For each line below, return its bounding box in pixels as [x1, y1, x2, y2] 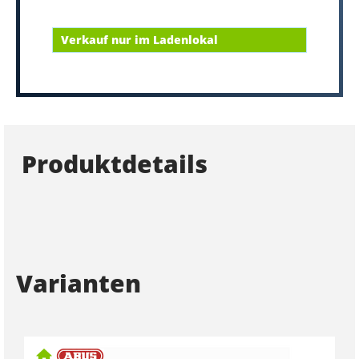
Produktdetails [21, 147, 208, 180]
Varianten [16, 266, 141, 300]
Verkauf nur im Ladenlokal [61, 32, 218, 47]
